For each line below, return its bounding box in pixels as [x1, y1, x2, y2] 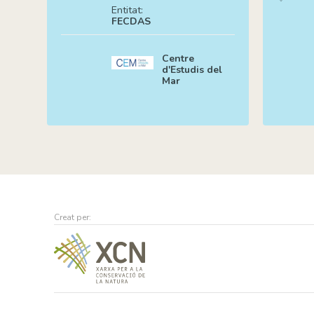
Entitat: [111, 3, 144, 17]
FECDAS [111, 14, 151, 28]
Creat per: [54, 211, 92, 223]
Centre [162, 51, 195, 65]
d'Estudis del [162, 62, 223, 76]
